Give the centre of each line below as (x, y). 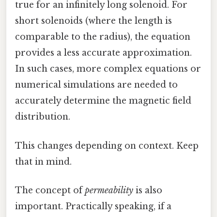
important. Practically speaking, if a (93, 206)
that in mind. (43, 162)
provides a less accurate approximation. (103, 53)
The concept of (50, 190)
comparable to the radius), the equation (103, 37)
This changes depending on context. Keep (107, 146)
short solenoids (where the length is (93, 21)
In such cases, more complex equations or (108, 69)
